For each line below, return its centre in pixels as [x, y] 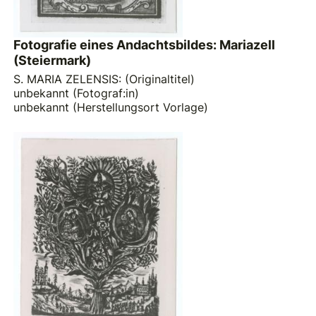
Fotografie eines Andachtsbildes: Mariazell [145, 45]
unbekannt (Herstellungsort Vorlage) [111, 107]
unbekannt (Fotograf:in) [77, 93]
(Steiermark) [53, 61]
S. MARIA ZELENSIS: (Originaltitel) [104, 79]
